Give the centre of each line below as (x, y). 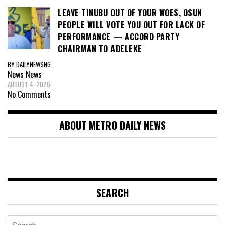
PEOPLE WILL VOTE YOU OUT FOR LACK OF (131, 25)
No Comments (29, 94)
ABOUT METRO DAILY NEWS (113, 125)
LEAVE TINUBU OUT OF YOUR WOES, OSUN (130, 13)
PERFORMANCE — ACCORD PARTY (119, 37)
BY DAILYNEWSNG (29, 64)
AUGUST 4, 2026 (29, 84)
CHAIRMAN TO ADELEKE (100, 49)
